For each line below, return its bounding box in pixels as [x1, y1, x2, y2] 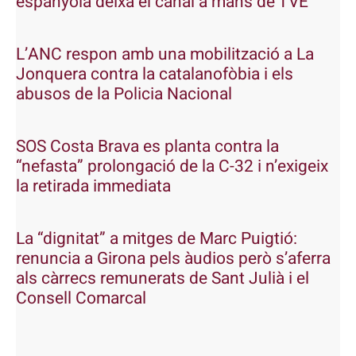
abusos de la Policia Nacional [16, 82, 232, 107]
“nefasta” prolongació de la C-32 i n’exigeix [16, 154, 328, 180]
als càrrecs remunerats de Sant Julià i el [16, 266, 309, 292]
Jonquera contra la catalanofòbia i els [16, 62, 293, 87]
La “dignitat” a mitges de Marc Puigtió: [16, 226, 297, 252]
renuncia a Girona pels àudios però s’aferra [16, 246, 331, 272]
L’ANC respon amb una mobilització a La [16, 42, 314, 68]
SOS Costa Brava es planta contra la [16, 134, 279, 160]
